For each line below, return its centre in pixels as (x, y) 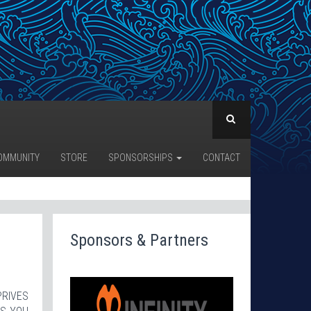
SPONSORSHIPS (142, 157)
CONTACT (221, 157)
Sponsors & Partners (139, 240)
